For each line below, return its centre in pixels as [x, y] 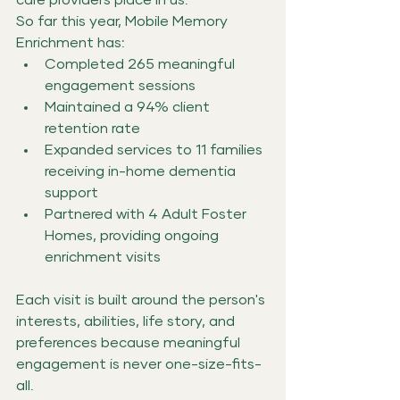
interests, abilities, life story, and [127, 321]
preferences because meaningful [130, 342]
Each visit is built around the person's [142, 300]
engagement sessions [120, 85]
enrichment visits [103, 257]
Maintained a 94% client [129, 107]
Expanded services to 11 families [155, 150]
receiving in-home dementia [142, 171]
